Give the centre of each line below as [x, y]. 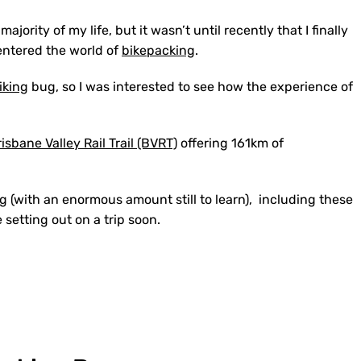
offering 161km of [230, 143]
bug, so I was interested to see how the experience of [191, 87]
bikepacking [158, 50]
